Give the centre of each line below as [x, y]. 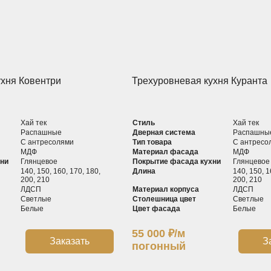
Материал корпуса [166, 189]
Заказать [70, 241]
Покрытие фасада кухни [177, 162]
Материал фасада [166, 152]
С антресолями [47, 142]
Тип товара [152, 142]
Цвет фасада [157, 209]
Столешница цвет [165, 199]
